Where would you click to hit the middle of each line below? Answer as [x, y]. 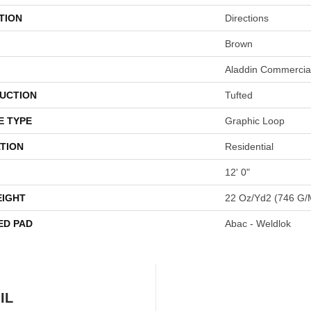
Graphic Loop [255, 121]
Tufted [239, 95]
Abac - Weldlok [258, 224]
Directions [247, 18]
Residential [249, 147]
